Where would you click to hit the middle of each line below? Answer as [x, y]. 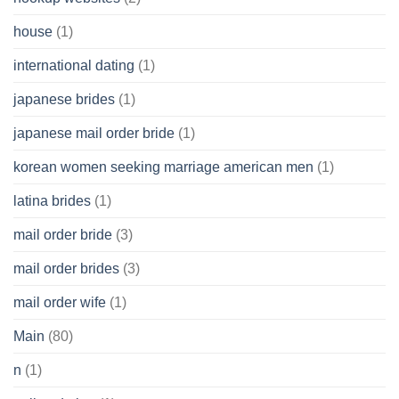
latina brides [52, 201]
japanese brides [64, 100]
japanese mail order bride [94, 134]
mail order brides [66, 269]
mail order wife [60, 303]
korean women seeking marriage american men [163, 167]
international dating [74, 66]
